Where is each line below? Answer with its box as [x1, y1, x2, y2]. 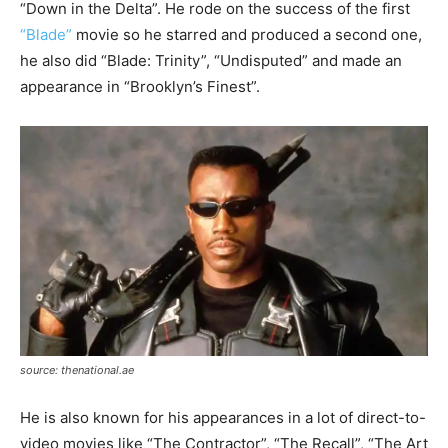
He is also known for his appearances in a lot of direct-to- [20, 408, 426, 428]
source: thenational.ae [20, 363, 134, 378]
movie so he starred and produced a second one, [72, 25, 422, 45]
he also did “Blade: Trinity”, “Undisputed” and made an [20, 51, 402, 71]
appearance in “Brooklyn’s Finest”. [20, 77, 260, 97]
